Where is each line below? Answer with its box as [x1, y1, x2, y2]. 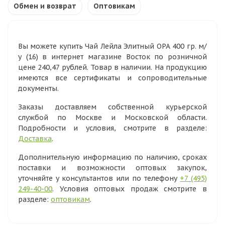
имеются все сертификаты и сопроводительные [18, 73, 207, 82]
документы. [18, 84, 59, 93]
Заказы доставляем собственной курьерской [18, 102, 207, 111]
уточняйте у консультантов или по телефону [18, 174, 180, 183]
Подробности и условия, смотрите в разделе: [18, 124, 207, 133]
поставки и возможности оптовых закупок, [18, 163, 207, 172]
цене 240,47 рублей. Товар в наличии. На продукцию [18, 63, 207, 72]
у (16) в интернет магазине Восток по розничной [18, 52, 207, 61]
